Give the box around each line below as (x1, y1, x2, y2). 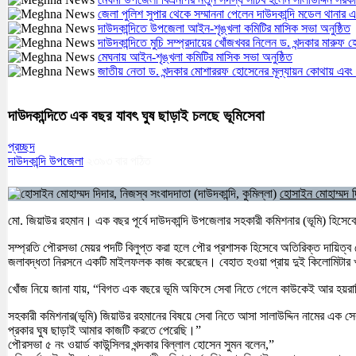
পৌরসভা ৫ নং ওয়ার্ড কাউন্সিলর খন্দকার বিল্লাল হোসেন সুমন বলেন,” (8, 338, 274, 352)
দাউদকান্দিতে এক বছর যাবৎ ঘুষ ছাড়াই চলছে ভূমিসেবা (8, 107, 265, 125)
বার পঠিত (115, 154, 151, 168)
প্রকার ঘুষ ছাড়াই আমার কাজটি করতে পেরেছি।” (8, 323, 201, 338)
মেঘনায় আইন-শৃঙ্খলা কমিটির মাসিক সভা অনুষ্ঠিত (98, 49, 292, 64)
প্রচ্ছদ (8, 140, 35, 154)
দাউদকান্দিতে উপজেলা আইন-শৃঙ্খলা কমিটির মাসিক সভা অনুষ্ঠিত (98, 21, 350, 35)
